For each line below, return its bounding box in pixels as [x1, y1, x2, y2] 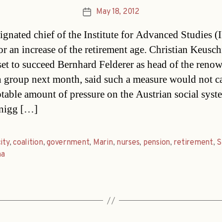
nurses [116, 138, 140, 148]
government [47, 138, 90, 148]
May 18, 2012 [96, 7, 139, 17]
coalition [13, 138, 43, 148]
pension [143, 138, 170, 148]
